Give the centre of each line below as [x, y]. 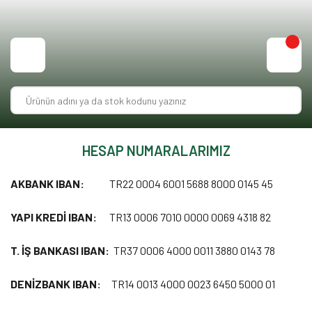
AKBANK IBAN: [48, 184]
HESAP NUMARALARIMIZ [156, 150]
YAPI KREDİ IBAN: [54, 217]
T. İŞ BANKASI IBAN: [60, 250]
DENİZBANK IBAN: [57, 284]
